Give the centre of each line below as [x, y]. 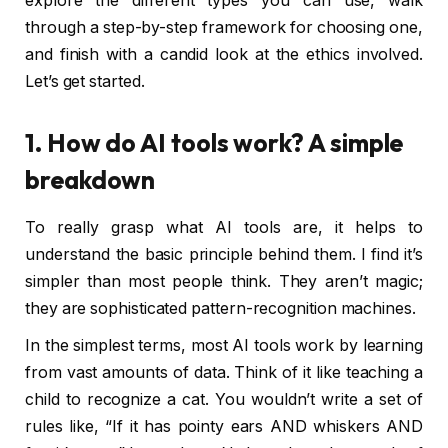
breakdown [90, 179]
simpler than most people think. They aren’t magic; [224, 281]
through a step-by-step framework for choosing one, [224, 27]
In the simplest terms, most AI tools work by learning [224, 345]
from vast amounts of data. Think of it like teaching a [224, 372]
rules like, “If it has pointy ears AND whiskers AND [224, 426]
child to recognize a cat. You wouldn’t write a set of [224, 399]
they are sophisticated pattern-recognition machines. [220, 308]
